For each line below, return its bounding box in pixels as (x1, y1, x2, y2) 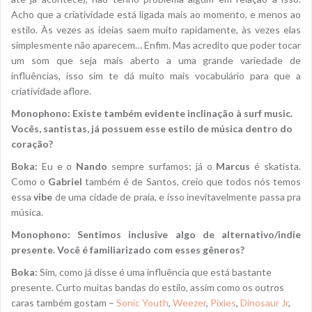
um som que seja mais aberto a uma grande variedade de (11, 54, 301, 67)
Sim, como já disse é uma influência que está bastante (38, 266, 272, 279)
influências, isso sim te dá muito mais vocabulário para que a (11, 70, 301, 82)
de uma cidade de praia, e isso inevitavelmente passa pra (52, 191, 302, 203)
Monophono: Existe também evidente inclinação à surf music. (11, 107, 292, 120)
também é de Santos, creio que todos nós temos (82, 175, 302, 188)
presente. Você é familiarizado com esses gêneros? (11, 244, 244, 256)
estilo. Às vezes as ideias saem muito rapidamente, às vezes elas (11, 24, 301, 36)
